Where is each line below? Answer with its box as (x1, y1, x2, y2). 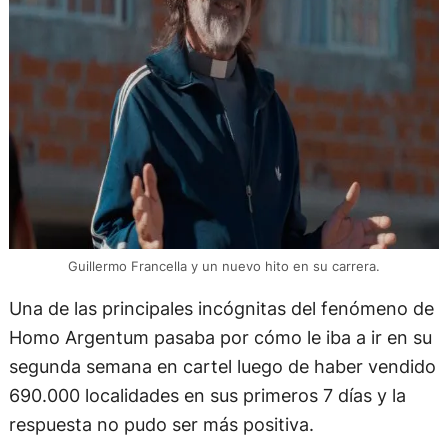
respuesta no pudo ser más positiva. (8, 412, 314, 435)
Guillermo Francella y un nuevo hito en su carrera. (67, 257, 380, 274)
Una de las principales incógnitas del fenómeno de (8, 296, 434, 319)
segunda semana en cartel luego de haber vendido (8, 354, 436, 377)
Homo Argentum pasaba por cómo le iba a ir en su (8, 325, 432, 348)
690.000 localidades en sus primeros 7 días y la (8, 383, 406, 406)
